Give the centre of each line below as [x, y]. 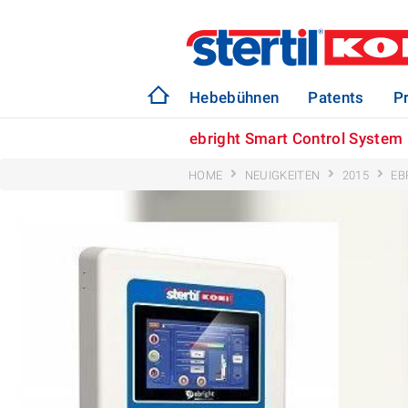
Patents [336, 97]
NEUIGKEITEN [282, 175]
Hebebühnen [235, 97]
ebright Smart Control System [296, 138]
